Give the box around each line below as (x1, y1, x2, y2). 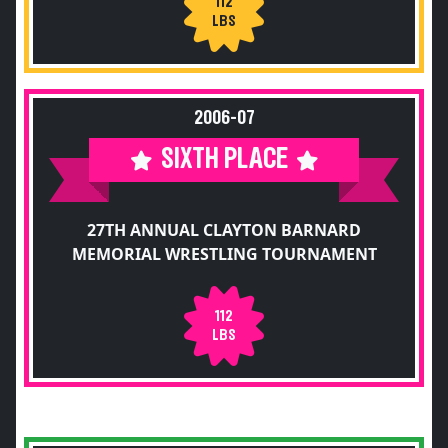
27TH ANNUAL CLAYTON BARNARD (87, 219, 361, 241)
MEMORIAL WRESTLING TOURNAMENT (71, 243, 377, 265)
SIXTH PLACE (160, 145, 288, 174)
